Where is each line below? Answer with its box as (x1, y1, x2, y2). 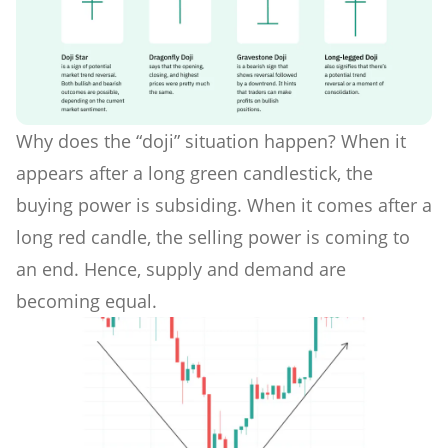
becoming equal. (16, 288, 157, 313)
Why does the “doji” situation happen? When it (16, 128, 406, 153)
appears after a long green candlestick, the (16, 160, 373, 185)
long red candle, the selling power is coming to (16, 224, 410, 249)
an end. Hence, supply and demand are (16, 256, 346, 281)
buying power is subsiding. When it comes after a (16, 192, 432, 217)
